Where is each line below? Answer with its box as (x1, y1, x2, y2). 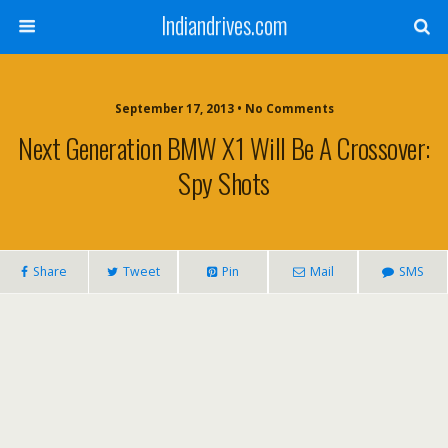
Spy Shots (178, 162, 270, 203)
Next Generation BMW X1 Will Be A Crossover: (18, 127, 430, 168)
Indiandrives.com (160, 8, 288, 42)
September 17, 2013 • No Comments (114, 101, 334, 116)
